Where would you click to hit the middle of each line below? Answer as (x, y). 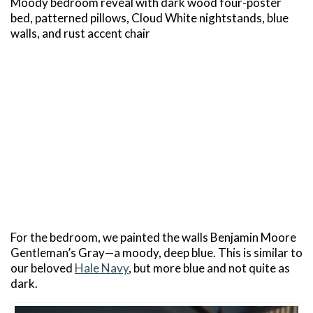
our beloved (43, 268)
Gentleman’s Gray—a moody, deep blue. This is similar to (156, 252)
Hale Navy (102, 268)
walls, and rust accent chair (80, 33)
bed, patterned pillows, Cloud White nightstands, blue (150, 17)
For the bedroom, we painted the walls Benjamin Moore (153, 237)
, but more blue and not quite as (209, 268)
